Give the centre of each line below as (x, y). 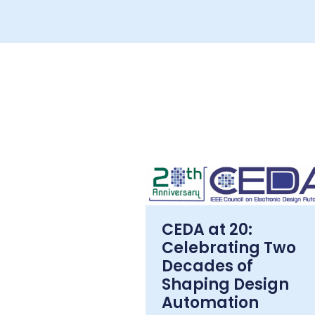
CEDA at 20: (207, 230)
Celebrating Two (229, 248)
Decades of (207, 266)
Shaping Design (225, 285)
